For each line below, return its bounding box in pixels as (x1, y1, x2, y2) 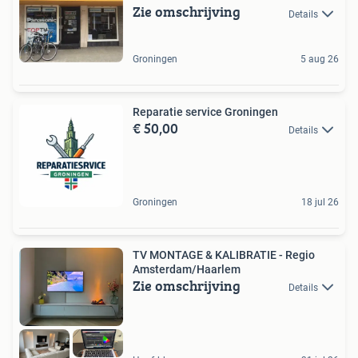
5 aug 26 (300, 54, 339, 66)
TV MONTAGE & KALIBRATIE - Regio (133, 249, 315, 262)
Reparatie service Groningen (133, 105, 278, 119)
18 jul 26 (301, 197, 339, 209)
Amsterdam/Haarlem (133, 263, 241, 276)
